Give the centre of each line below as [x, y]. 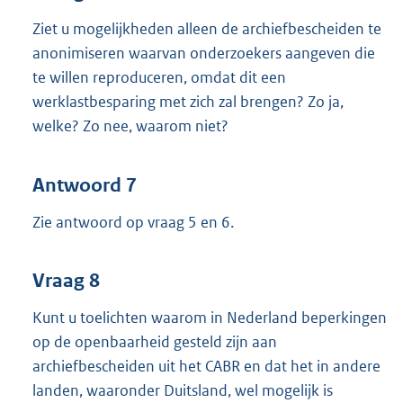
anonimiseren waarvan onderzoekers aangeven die [204, 54]
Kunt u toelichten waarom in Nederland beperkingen [210, 318]
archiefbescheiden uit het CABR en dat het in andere [206, 367]
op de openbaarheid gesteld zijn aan [155, 342]
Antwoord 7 [85, 185]
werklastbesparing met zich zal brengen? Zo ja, [188, 102]
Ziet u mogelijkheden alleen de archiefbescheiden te [207, 29]
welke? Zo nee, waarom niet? [130, 126]
